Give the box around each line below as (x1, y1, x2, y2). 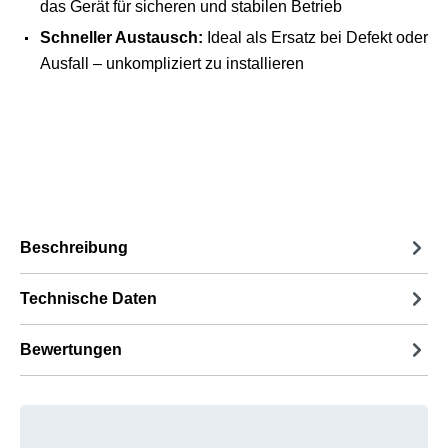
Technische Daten (20, 290, 157, 307)
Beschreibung (20, 239, 128, 256)
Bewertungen (20, 341, 122, 358)
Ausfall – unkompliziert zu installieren (40, 55, 304, 72)
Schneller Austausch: (40, 29, 203, 46)
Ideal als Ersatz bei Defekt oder (203, 29, 428, 46)
